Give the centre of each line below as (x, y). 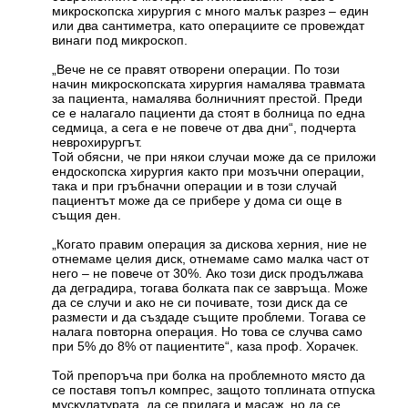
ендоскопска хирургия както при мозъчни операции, (209, 171)
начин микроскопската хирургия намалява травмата (209, 83)
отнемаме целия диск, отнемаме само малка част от (211, 258)
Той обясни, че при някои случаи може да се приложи (214, 156)
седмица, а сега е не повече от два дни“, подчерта (204, 127)
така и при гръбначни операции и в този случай (195, 185)
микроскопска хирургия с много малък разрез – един (211, 10)
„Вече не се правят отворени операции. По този (196, 69)
